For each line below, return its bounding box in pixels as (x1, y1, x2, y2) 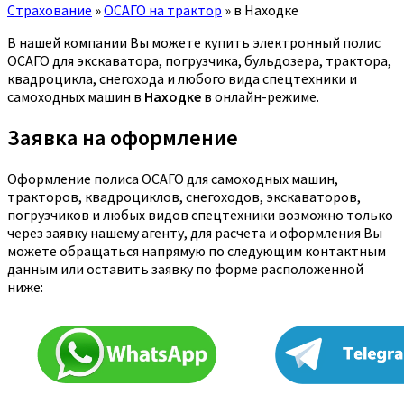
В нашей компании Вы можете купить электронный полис (7, 32, 381, 51)
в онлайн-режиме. (201, 87, 319, 106)
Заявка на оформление (7, 123, 238, 151)
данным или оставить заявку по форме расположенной (7, 259, 363, 278)
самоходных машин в (7, 87, 144, 106)
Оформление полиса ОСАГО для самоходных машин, (7, 169, 338, 188)
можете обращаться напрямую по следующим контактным (7, 241, 386, 260)
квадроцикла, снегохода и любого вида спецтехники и (7, 69, 357, 87)
